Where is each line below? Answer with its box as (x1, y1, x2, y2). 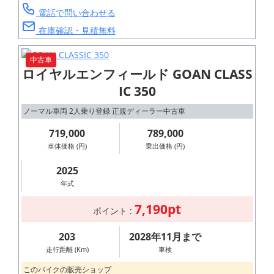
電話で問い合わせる (35, 6, 116, 18)
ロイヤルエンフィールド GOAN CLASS (21, 65, 253, 83)
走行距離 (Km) (45, 244, 89, 254)
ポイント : (93, 204, 135, 217)
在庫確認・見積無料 (35, 24, 116, 36)
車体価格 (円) (47, 141, 87, 150)
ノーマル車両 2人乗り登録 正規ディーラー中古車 (23, 106, 185, 116)
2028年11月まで (129, 229, 201, 243)
